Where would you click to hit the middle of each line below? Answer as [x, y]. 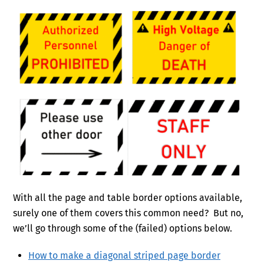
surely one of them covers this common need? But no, [128, 213]
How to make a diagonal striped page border [124, 256]
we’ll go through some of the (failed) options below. [123, 228]
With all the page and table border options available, [128, 197]
